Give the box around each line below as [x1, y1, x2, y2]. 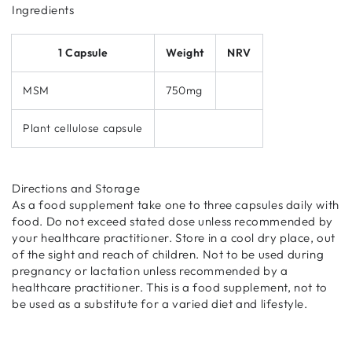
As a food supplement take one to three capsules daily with [12, 196, 339, 212]
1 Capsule [57, 45, 108, 60]
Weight [166, 45, 204, 60]
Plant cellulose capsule [23, 120, 143, 135]
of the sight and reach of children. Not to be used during [12, 246, 324, 262]
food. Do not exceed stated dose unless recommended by [12, 213, 333, 229]
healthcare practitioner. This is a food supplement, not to [12, 279, 328, 295]
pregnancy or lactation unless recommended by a [12, 262, 288, 278]
